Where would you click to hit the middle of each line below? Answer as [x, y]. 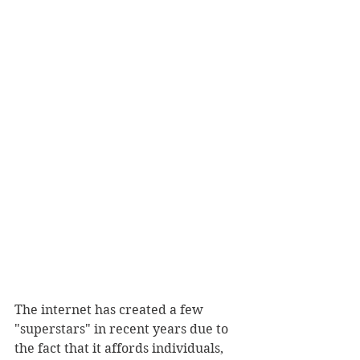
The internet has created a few [110, 310]
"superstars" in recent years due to [123, 329]
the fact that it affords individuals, [121, 349]
